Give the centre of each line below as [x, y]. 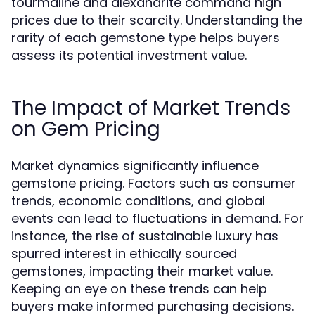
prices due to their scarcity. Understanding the [157, 20]
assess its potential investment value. [129, 55]
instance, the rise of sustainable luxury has [145, 236]
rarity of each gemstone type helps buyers [146, 38]
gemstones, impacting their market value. [142, 271]
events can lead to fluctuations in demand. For [157, 218]
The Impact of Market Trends [151, 108]
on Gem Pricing [86, 129]
